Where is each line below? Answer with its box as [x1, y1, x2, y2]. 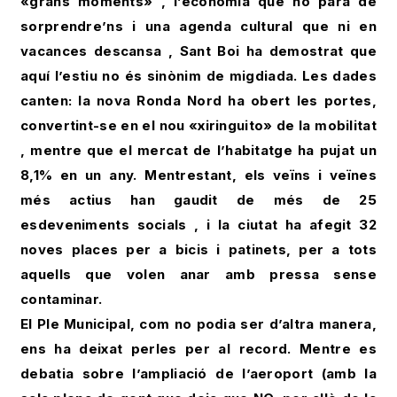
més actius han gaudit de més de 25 [20, 191, 377, 208]
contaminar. [20, 291, 103, 307]
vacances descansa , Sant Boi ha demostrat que [20, 43, 377, 59]
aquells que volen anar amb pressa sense [20, 266, 377, 283]
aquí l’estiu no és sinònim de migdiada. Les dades [20, 67, 377, 84]
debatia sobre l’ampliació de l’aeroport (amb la [20, 365, 377, 382]
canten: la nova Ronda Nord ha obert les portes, [20, 92, 377, 109]
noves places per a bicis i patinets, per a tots [20, 241, 377, 258]
